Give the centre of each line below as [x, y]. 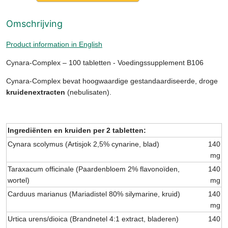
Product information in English [54, 44]
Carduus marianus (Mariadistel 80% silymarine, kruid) [94, 194]
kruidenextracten [36, 92]
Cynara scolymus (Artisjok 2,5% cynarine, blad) [83, 144]
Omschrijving [34, 23]
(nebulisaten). [88, 92]
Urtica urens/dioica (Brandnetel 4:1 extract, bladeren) [93, 219]
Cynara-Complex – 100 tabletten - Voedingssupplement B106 [105, 62]
